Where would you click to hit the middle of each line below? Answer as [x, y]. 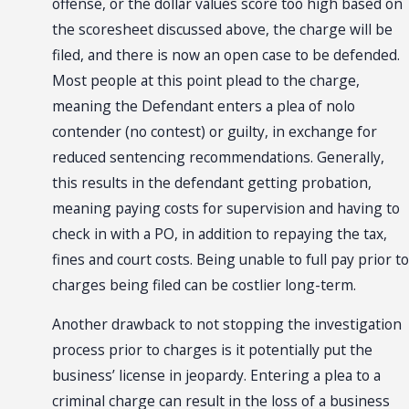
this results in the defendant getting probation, [211, 182]
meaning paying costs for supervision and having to [225, 208]
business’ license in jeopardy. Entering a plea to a [216, 376]
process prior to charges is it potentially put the [212, 350]
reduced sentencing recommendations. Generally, [218, 157]
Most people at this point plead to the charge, [205, 80]
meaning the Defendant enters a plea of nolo [203, 105]
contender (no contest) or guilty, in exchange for [214, 131]
